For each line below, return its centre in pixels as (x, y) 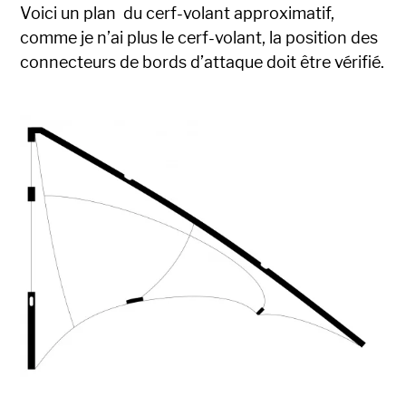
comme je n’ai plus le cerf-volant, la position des (199, 37)
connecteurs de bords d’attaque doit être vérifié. (203, 62)
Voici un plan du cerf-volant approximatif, (178, 13)
